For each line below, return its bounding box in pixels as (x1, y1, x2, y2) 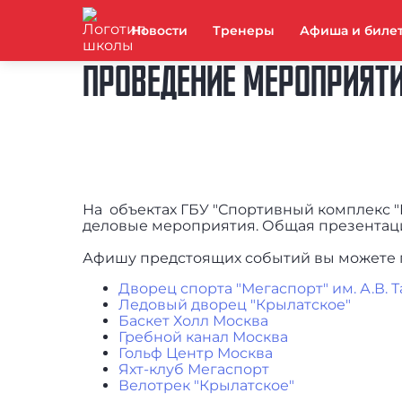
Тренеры (213, 22, 275, 39)
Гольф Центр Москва (118, 345, 273, 363)
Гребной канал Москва (118, 328, 288, 346)
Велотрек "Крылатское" (118, 377, 294, 395)
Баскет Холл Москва (118, 312, 268, 330)
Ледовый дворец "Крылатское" (118, 296, 351, 314)
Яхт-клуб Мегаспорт (118, 361, 269, 379)
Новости (131, 22, 188, 39)
